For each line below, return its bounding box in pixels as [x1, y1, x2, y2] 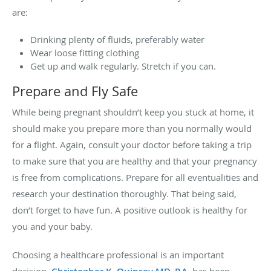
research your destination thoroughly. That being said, [12, 188, 237, 200]
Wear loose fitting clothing [30, 47, 139, 59]
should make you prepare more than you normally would [12, 122, 252, 135]
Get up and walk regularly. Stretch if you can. [30, 60, 216, 73]
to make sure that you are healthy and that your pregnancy [12, 155, 257, 168]
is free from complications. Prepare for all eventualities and [12, 171, 258, 184]
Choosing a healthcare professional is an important [12, 249, 224, 261]
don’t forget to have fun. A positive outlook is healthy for [12, 204, 247, 217]
